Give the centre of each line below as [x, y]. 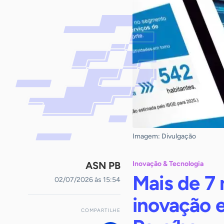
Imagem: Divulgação [164, 136]
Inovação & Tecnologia [168, 164]
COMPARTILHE [101, 210]
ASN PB [103, 165]
